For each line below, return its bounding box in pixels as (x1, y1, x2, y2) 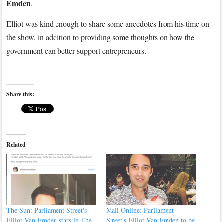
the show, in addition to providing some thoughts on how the (6, 32, 195, 43)
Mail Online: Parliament (106, 205, 174, 215)
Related (6, 140, 26, 149)
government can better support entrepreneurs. (6, 45, 147, 56)
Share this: (6, 90, 35, 99)
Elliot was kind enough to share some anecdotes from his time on (6, 18, 210, 29)
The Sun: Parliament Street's (6, 205, 87, 215)
